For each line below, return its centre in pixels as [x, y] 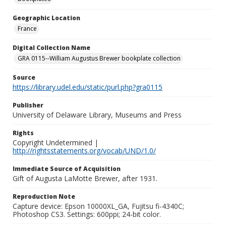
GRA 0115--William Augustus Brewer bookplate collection [99, 58]
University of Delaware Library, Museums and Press [97, 115]
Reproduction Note [44, 196]
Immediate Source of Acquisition [67, 169]
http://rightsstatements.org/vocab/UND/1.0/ [84, 151]
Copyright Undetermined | [55, 143]
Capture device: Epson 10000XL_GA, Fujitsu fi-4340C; [98, 206]
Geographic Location [46, 18]
